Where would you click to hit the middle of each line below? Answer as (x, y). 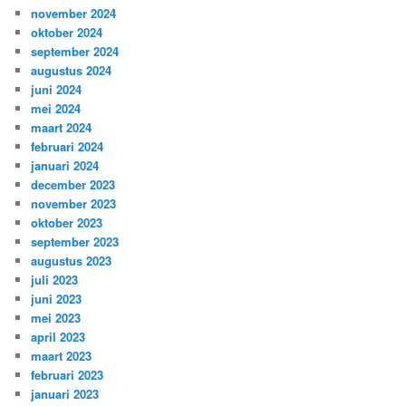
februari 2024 (68, 147)
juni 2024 (57, 90)
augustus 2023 (72, 261)
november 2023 (74, 204)
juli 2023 (55, 280)
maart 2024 (62, 128)
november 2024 (74, 14)
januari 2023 (65, 394)
